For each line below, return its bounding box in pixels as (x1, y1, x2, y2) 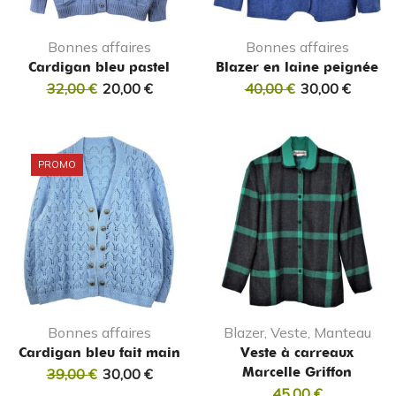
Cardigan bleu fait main (18, 345, 180, 362)
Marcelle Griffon (242, 364, 352, 381)
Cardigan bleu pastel (28, 59, 170, 76)
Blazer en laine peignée (216, 59, 378, 76)
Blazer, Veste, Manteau (223, 324, 371, 342)
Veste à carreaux (240, 345, 354, 362)
